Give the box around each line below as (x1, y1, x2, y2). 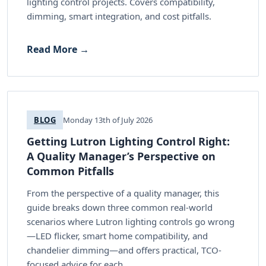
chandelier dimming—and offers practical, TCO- (27, 243, 221, 256)
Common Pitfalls (27, 163, 114, 178)
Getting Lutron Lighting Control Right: (27, 134, 230, 148)
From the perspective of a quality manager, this (27, 186, 219, 199)
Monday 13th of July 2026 (63, 114, 153, 125)
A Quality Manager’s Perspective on (27, 148, 216, 163)
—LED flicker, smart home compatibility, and (27, 229, 208, 242)
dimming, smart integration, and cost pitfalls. (27, 9, 211, 22)
